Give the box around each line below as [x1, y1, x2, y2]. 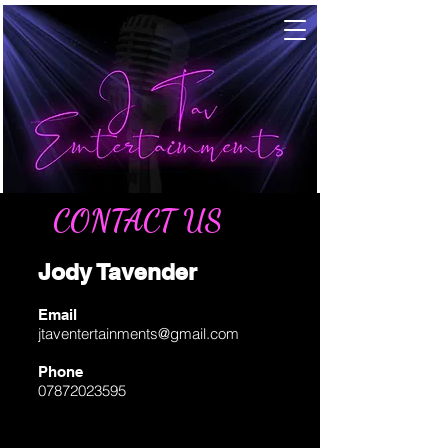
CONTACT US [53, 202, 222, 238]
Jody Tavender [38, 258, 197, 285]
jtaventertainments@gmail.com [38, 324, 239, 343]
